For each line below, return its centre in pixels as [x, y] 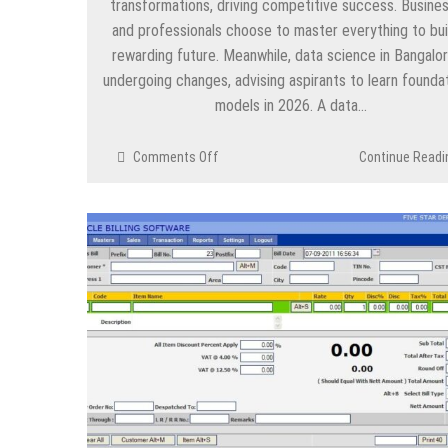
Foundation [249, 219]
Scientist [244, 324]
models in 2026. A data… [290, 106]
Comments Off [176, 157]
